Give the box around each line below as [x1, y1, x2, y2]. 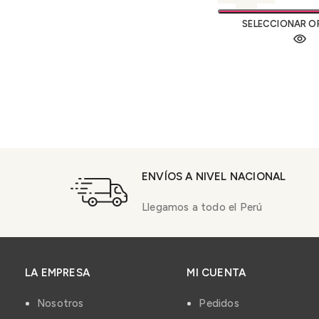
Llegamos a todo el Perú [141, 200, 263, 214]
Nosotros [37, 296, 84, 310]
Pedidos [199, 296, 239, 310]
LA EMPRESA [25, 266, 90, 279]
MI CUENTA [187, 266, 246, 279]
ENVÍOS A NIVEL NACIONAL [141, 169, 286, 183]
